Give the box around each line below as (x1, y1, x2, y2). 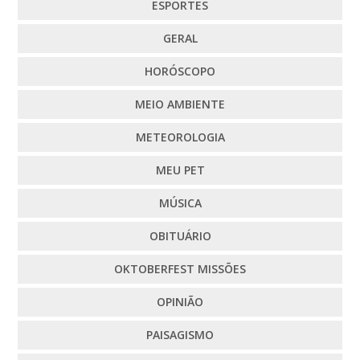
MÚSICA (158, 194, 202, 211)
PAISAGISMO (146, 326, 214, 342)
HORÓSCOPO (145, 63, 215, 79)
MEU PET (155, 162, 205, 178)
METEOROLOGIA (135, 129, 225, 145)
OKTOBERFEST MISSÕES (114, 260, 246, 276)
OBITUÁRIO (149, 227, 211, 243)
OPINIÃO (157, 293, 203, 309)
